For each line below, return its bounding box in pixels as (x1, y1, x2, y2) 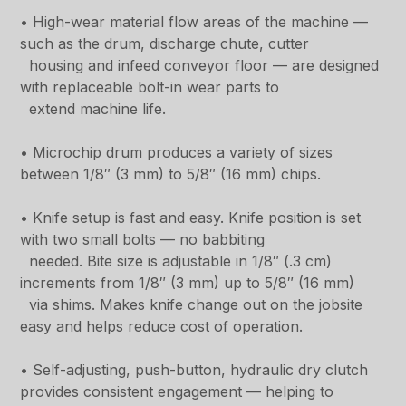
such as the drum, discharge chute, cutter (20, 34, 310, 53)
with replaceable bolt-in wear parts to (20, 78, 280, 97)
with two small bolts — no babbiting (20, 230, 266, 249)
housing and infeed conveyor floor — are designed (20, 56, 380, 75)
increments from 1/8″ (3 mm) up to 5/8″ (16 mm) (20, 274, 355, 293)
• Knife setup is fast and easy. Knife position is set (20, 208, 362, 227)
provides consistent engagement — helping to (20, 382, 334, 401)
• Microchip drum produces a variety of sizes (20, 143, 333, 162)
